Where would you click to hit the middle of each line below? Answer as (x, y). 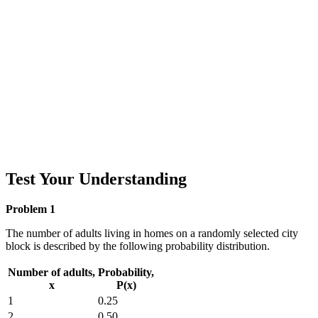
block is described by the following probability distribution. (138, 246)
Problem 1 (31, 209)
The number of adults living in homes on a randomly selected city (152, 233)
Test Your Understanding (96, 179)
